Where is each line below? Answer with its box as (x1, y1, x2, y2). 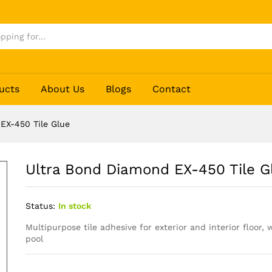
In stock (58, 201, 91, 211)
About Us (41, 83, 85, 95)
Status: (25, 201, 55, 211)
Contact (152, 83, 191, 95)
